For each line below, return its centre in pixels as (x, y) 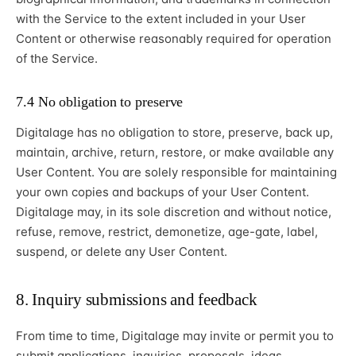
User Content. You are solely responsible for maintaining (176, 172)
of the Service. (57, 59)
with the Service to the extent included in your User (161, 19)
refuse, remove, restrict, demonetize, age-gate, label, (167, 232)
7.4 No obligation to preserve (100, 102)
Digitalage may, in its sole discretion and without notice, (174, 212)
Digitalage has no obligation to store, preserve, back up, (174, 133)
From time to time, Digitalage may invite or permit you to (175, 336)
